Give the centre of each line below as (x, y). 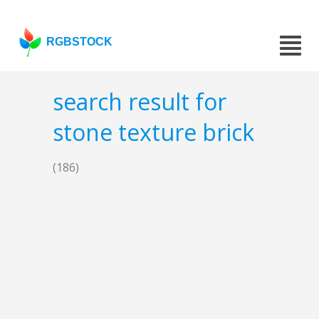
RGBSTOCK (80, 42)
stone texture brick (153, 132)
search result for (140, 102)
